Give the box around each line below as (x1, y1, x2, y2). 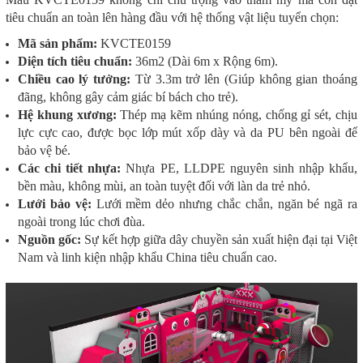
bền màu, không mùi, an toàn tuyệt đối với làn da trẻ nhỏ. (18, 178, 310, 193)
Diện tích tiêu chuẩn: (18, 53, 132, 68)
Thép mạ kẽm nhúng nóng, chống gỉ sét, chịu (116, 107, 358, 122)
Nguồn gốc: (18, 232, 81, 246)
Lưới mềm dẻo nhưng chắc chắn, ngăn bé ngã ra (91, 196, 358, 211)
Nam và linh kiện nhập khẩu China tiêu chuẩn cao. (18, 250, 277, 264)
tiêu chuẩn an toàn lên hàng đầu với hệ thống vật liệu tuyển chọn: (6, 10, 339, 24)
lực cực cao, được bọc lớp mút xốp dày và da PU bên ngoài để (18, 125, 357, 139)
